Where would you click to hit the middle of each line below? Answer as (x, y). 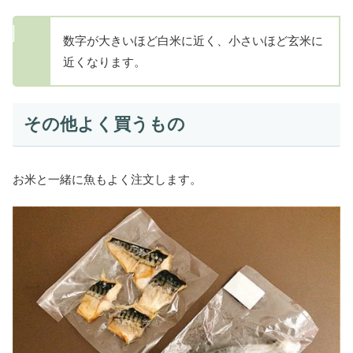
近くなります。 (104, 61)
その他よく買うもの (104, 124)
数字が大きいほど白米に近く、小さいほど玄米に (193, 40)
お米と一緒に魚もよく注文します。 (107, 179)
